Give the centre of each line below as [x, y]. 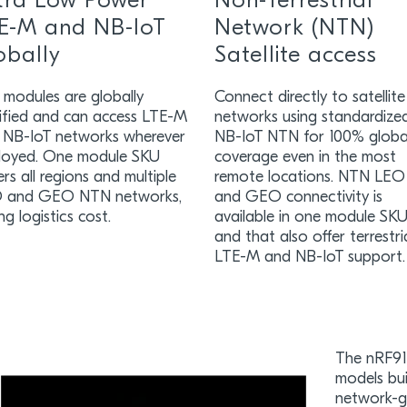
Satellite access [300, 56]
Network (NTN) [295, 29]
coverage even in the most [306, 158]
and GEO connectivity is [299, 198]
